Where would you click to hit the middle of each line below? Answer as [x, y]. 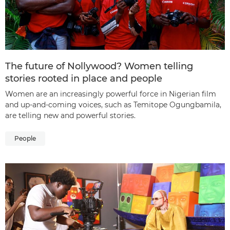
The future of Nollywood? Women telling [99, 66]
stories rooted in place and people [84, 79]
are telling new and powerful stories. [70, 116]
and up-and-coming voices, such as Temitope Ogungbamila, [113, 105]
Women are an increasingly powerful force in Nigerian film [111, 94]
